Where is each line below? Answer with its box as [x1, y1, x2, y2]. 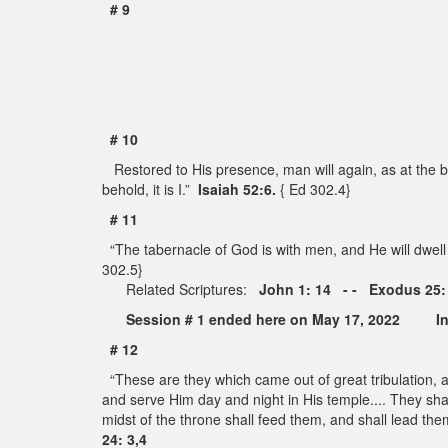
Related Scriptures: [122, 279, 247, 299]
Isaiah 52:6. [194, 179, 276, 199]
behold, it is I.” [102, 179, 194, 199]
